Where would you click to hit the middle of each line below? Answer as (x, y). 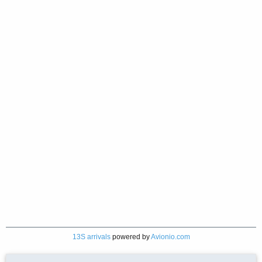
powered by (130, 237)
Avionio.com (170, 237)
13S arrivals (91, 237)
